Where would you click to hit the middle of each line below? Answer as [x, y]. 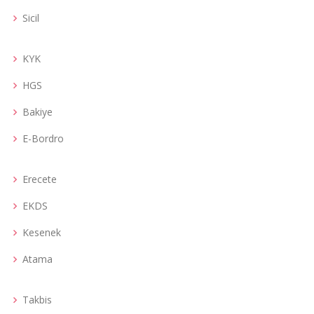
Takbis [37, 300]
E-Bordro [43, 138]
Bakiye [37, 112]
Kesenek [42, 232]
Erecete [40, 179]
